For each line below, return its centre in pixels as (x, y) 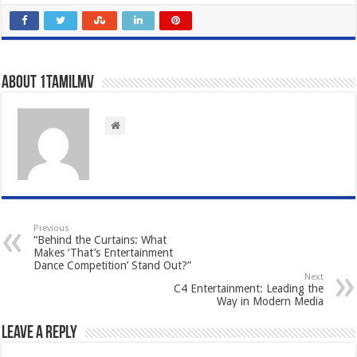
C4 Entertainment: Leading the (248, 289)
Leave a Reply (40, 334)
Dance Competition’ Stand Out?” (113, 266)
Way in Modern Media (270, 302)
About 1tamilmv (48, 84)
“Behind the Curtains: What (100, 240)
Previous (52, 229)
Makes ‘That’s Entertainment (104, 253)
